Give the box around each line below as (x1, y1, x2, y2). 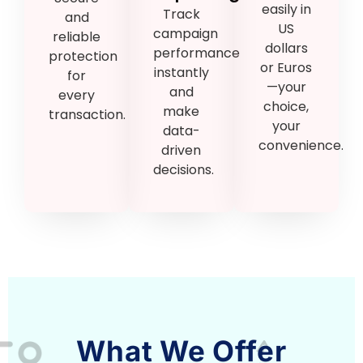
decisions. (153, 160, 215, 180)
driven (161, 141, 202, 160)
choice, (263, 97, 310, 117)
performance (153, 44, 241, 63)
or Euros (260, 58, 313, 78)
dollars (264, 39, 308, 58)
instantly (153, 63, 209, 83)
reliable (53, 28, 101, 47)
